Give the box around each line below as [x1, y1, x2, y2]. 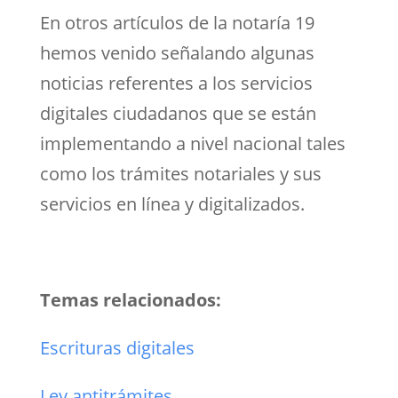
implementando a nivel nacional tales [39, 131, 346, 155]
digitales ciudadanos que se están [39, 100, 316, 125]
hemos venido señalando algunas [39, 40, 314, 65]
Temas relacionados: [39, 287, 221, 312]
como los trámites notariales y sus [39, 161, 322, 186]
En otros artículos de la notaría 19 [39, 10, 314, 35]
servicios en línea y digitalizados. [39, 191, 305, 216]
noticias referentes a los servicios [39, 70, 313, 95]
